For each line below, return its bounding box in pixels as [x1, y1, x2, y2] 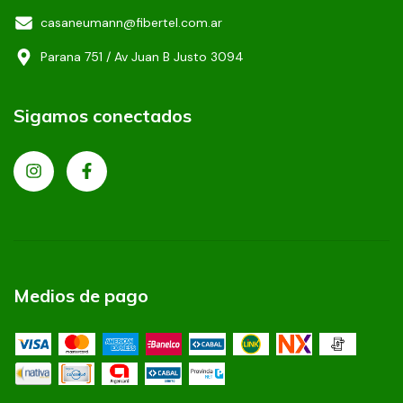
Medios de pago [13, 283, 148, 307]
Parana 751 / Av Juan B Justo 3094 [40, 49, 244, 66]
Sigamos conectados [13, 104, 192, 128]
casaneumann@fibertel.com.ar [40, 14, 222, 31]
